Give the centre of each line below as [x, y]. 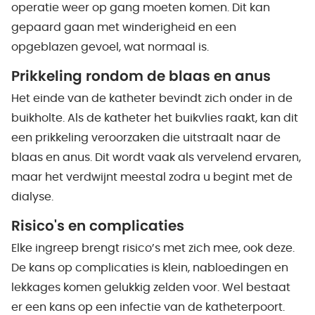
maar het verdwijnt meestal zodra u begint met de [152, 177]
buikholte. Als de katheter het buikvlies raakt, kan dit [155, 118]
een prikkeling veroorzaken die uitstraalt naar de [146, 138]
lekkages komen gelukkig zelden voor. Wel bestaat [151, 288]
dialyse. [32, 197]
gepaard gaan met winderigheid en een [124, 27]
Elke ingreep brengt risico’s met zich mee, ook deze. [153, 248]
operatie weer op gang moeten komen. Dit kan [141, 8]
